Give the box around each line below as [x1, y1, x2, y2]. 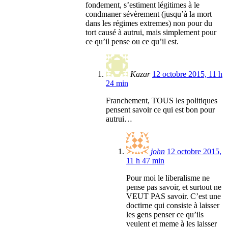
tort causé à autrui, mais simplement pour [85, 28, 216, 37]
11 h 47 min [126, 156, 164, 165]
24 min [106, 79, 128, 88]
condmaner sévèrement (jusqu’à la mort [85, 10, 212, 19]
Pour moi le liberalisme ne [126, 174, 210, 183]
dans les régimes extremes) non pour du [85, 19, 212, 28]
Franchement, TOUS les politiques [106, 96, 217, 105]
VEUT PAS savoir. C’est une [126, 192, 221, 201]
